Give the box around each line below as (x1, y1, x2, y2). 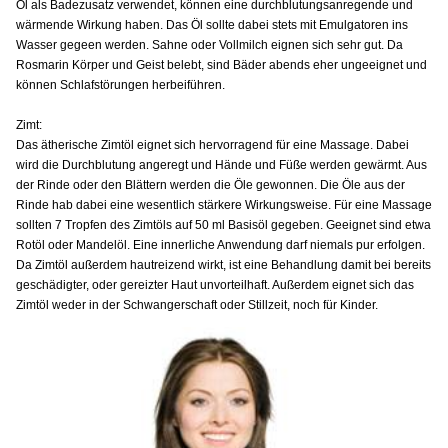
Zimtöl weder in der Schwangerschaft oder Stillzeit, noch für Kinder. (16, 297, 378, 312)
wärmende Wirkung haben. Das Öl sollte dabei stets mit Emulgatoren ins (16, 17, 408, 32)
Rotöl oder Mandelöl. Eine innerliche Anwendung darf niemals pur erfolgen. (16, 237, 425, 252)
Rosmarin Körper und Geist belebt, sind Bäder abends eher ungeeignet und (16, 57, 427, 72)
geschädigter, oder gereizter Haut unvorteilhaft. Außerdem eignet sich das (16, 277, 414, 292)
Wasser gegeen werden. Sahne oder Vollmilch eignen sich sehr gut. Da (16, 37, 403, 52)
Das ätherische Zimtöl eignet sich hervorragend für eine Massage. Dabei (16, 137, 409, 152)
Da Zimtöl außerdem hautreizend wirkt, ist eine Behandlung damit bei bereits (16, 257, 431, 272)
